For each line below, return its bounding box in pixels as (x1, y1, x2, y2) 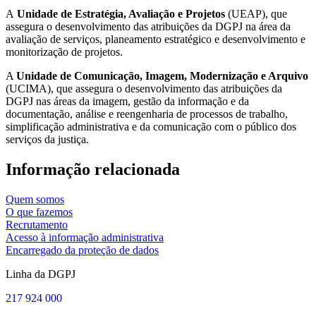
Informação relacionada (6, 159, 180, 178)
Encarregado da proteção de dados (6, 243, 159, 256)
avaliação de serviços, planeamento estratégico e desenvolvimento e (6, 32, 305, 45)
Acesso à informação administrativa (6, 231, 164, 243)
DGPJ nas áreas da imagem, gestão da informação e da (6, 95, 249, 107)
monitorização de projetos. (6, 45, 123, 58)
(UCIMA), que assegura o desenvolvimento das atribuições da (6, 82, 282, 95)
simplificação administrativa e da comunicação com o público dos (6, 120, 296, 133)
